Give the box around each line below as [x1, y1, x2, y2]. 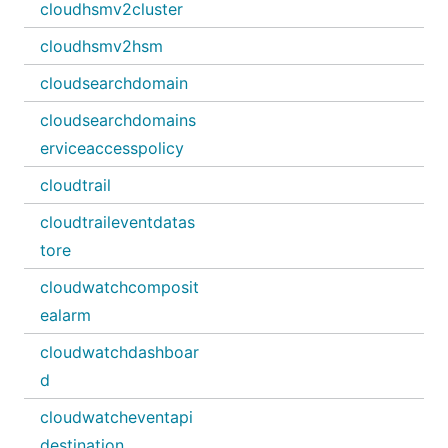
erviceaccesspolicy [40, 138, 184, 158]
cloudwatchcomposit [40, 277, 199, 297]
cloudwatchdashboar [40, 342, 199, 362]
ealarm [40, 305, 91, 325]
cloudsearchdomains [40, 110, 196, 130]
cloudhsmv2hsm [40, 36, 163, 56]
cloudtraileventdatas [40, 212, 195, 232]
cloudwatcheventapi [40, 407, 193, 427]
